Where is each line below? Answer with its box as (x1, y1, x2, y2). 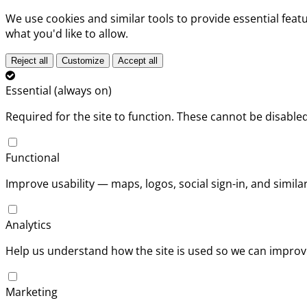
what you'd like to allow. (5, 26, 128, 41)
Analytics (5, 217, 51, 232)
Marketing (5, 284, 58, 299)
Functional (5, 150, 60, 165)
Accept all (118, 56, 158, 66)
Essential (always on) (5, 83, 112, 98)
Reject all (11, 56, 48, 66)
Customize (62, 56, 104, 66)
